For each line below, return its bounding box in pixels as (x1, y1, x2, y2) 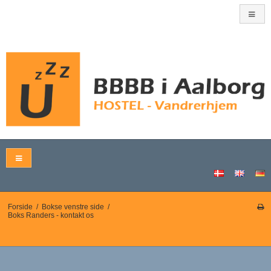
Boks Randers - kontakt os (7, 211, 94, 220)
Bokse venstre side (41, 203, 104, 212)
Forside (7, 203, 33, 212)
